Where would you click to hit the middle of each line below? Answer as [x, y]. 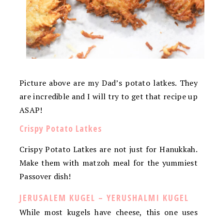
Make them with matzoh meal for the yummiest [108, 163]
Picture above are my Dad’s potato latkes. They [108, 83]
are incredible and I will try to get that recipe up [108, 96]
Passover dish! [45, 176]
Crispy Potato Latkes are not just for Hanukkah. [108, 149]
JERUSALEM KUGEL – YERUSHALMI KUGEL [104, 197]
